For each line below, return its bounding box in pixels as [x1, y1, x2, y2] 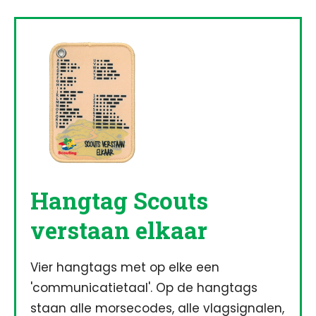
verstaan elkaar [30, 214, 207, 245]
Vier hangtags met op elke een [30, 259, 219, 276]
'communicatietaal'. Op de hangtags [30, 279, 257, 296]
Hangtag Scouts [30, 185, 208, 216]
